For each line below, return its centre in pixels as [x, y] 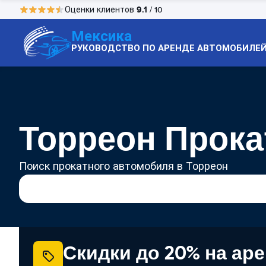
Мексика [102, 36]
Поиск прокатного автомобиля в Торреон [123, 166]
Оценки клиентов [101, 9]
